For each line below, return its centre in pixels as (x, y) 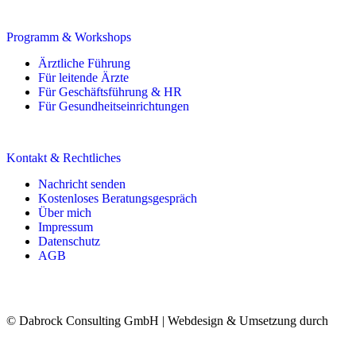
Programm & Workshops (69, 37)
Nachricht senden (82, 184)
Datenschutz (69, 241)
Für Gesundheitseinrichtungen (114, 106)
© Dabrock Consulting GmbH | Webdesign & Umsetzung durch (169, 320)
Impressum (66, 226)
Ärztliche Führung (84, 63)
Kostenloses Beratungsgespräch (118, 198)
